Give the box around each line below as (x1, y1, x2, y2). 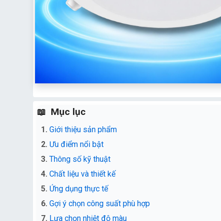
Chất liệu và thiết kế (49, 169, 115, 179)
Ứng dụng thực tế (49, 184, 108, 194)
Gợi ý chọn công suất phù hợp (49, 199, 150, 209)
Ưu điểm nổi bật (49, 140, 104, 149)
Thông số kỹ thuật (49, 154, 110, 164)
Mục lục (51, 106, 86, 118)
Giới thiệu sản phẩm (49, 125, 117, 135)
